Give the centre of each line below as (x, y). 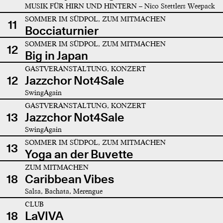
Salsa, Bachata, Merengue (63, 191)
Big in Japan (56, 55)
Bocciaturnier (61, 30)
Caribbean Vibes (69, 179)
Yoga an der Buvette (79, 154)
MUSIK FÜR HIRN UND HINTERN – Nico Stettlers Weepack (120, 6)
